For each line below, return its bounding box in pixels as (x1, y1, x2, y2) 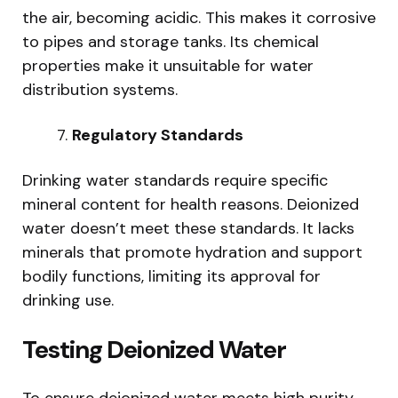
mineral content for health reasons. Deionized (22, 193, 359, 215)
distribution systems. (22, 78, 178, 100)
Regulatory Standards (72, 123, 243, 146)
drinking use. (22, 289, 114, 311)
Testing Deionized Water (22, 332, 286, 366)
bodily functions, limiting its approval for (22, 265, 321, 287)
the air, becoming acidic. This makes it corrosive (22, 6, 376, 28)
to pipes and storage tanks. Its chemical (22, 30, 319, 52)
